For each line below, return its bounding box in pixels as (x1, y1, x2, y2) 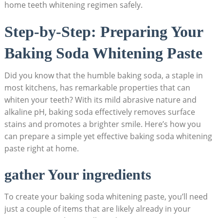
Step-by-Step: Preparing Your (4, 22, 203, 40)
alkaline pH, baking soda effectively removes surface (4, 106, 195, 117)
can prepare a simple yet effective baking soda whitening (4, 130, 212, 142)
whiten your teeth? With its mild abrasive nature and (4, 94, 197, 105)
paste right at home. (4, 143, 79, 154)
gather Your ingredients (4, 166, 151, 182)
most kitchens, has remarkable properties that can (4, 82, 190, 93)
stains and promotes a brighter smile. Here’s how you (4, 118, 201, 129)
